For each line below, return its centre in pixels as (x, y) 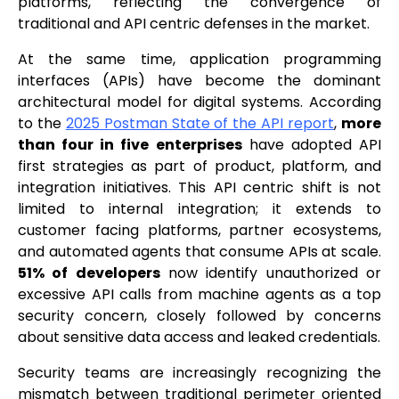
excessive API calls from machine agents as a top (199, 295)
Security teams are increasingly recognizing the (199, 373)
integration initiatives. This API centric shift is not (199, 188)
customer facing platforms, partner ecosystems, (199, 231)
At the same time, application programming (199, 60)
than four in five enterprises (130, 145)
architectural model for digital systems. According (199, 102)
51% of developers (89, 273)
